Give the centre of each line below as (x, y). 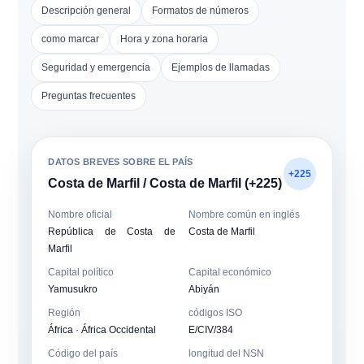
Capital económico (230, 272)
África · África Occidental (102, 330)
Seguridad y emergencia (96, 67)
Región (65, 313)
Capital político (81, 272)
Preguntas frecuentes (89, 96)
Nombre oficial (80, 214)
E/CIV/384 (211, 330)
